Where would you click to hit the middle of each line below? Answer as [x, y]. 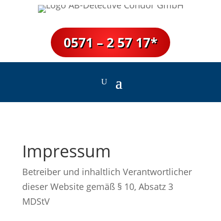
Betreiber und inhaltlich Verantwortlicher [107, 171]
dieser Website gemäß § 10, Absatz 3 [97, 186]
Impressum [66, 151]
